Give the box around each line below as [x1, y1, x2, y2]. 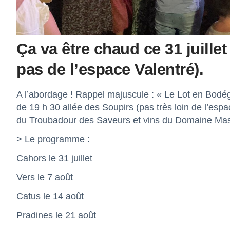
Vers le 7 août [16, 172, 73, 182]
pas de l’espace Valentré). [16, 61, 203, 79]
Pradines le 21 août [16, 210, 96, 220]
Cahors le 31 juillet [16, 153, 92, 163]
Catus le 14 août [16, 191, 84, 201]
